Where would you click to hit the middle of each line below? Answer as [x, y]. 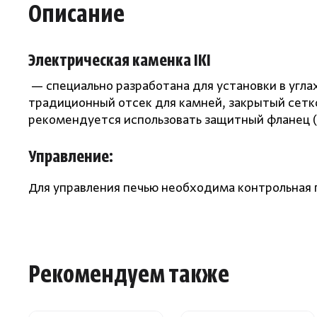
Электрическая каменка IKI [120, 62]
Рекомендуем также [129, 277]
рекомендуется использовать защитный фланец [169, 121]
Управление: [71, 158]
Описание [76, 17]
